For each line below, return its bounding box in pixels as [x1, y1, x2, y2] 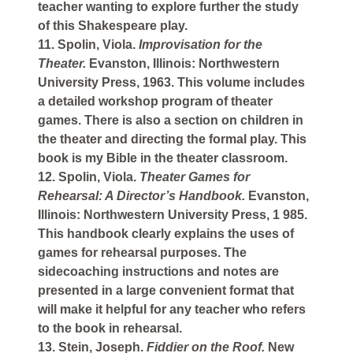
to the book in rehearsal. [38, 321, 182, 336]
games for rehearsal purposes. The [38, 246, 247, 260]
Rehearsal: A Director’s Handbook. [38, 189, 248, 203]
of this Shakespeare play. [38, 19, 188, 33]
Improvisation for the [139, 38, 262, 52]
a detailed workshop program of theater [38, 95, 273, 109]
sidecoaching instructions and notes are [38, 265, 279, 279]
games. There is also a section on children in [38, 113, 303, 128]
